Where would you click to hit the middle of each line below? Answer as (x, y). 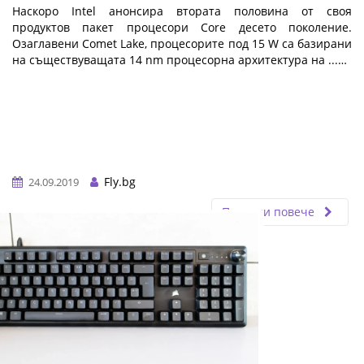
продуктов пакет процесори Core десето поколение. (182, 27)
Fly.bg (118, 181)
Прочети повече (270, 211)
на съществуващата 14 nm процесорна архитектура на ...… (180, 59)
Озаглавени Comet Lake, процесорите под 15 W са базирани (182, 43)
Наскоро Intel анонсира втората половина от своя (182, 11)
